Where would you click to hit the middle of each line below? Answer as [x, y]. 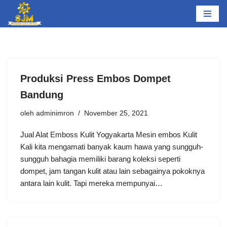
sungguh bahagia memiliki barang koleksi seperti [100, 159]
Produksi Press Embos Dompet [96, 78]
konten [19, 51]
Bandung [42, 94]
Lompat [20, 27]
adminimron [55, 113]
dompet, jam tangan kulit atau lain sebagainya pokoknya [112, 171]
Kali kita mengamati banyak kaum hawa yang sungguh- [112, 146]
